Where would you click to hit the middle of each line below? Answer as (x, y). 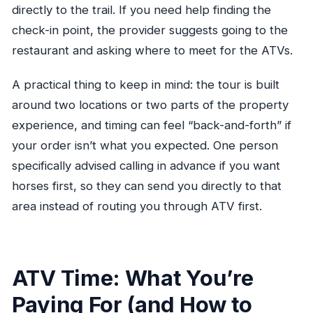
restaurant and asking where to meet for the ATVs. (152, 51)
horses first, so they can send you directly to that (146, 186)
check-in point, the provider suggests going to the (150, 30)
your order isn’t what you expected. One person (145, 146)
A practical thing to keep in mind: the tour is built (145, 85)
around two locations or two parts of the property (150, 105)
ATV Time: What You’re (132, 277)
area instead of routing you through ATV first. (137, 206)
